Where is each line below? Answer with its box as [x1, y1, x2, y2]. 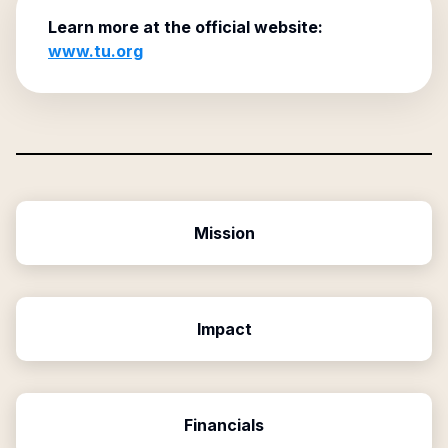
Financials [184, 415, 264, 435]
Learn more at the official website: [48, 17, 323, 37]
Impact [196, 319, 252, 339]
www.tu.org [48, 41, 143, 61]
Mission [193, 223, 255, 243]
